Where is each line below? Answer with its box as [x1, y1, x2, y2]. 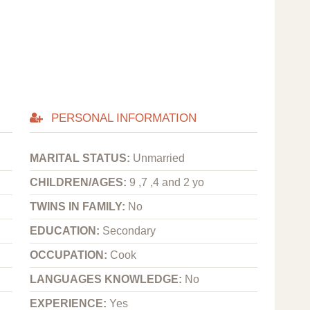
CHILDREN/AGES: [30, 176, 130, 189]
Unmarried [133, 152, 185, 165]
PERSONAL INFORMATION [47, 111, 197, 125]
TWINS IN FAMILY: [30, 201, 129, 213]
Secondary [102, 225, 156, 237]
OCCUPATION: [30, 249, 111, 262]
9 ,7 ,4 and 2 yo [129, 176, 205, 189]
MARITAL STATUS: [30, 152, 134, 165]
